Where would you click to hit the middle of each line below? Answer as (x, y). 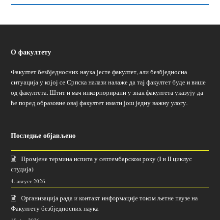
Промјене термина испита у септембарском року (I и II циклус (107, 158)
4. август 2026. (29, 181)
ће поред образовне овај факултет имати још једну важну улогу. (99, 102)
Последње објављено (43, 135)
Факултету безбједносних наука (55, 208)
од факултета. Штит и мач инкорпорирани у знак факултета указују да (107, 92)
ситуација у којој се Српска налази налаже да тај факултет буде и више (109, 82)
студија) (22, 169)
